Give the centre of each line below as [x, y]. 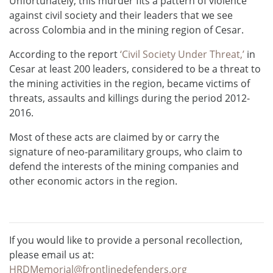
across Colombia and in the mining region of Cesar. [126, 30]
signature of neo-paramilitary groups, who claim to [126, 151]
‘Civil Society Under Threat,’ [182, 54]
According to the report [65, 54]
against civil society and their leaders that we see [121, 15]
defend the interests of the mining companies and [124, 166]
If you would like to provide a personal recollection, [126, 240]
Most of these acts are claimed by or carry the [114, 137]
